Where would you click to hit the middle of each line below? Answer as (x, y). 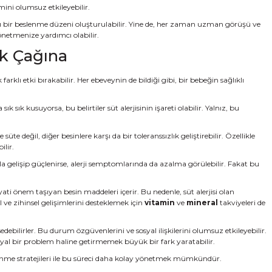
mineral (202, 202)
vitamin (160, 202)
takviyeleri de (242, 202)
